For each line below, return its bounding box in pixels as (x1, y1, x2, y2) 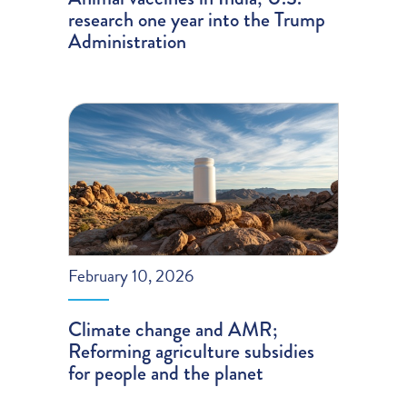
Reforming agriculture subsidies (68, 336, 315, 367)
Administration (68, 25, 187, 56)
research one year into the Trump (68, 4, 326, 35)
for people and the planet (68, 358, 264, 389)
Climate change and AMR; (68, 314, 279, 345)
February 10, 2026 (68, 263, 194, 290)
